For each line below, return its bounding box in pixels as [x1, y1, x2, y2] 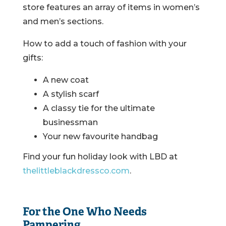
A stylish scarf [42, 89, 99, 99]
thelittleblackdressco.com [22, 166, 130, 176]
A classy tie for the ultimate [42, 103, 155, 114]
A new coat [42, 75, 91, 85]
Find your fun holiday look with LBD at [22, 152, 178, 162]
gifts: [22, 53, 45, 63]
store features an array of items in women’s [22, 3, 200, 13]
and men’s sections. [22, 17, 103, 27]
